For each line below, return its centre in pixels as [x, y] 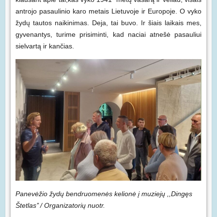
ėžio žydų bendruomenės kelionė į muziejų [100, 194]
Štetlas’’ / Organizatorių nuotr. [60, 205]
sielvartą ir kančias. [45, 46]
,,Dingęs [178, 194]
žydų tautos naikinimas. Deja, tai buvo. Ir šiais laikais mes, [108, 23]
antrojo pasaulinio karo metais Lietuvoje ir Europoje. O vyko [108, 11]
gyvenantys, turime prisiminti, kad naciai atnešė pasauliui [108, 35]
